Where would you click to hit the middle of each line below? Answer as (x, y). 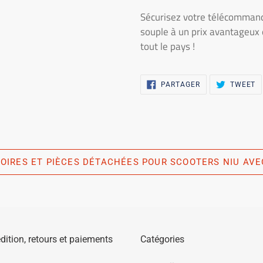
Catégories (162, 239)
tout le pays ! (168, 47)
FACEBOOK (219, 97)
